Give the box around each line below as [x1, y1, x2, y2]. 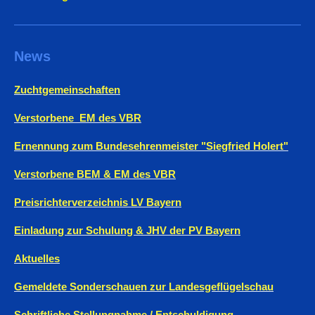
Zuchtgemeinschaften [14, 84, 120, 96]
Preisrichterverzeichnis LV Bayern [14, 196, 181, 209]
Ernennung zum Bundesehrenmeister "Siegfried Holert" [14, 140, 288, 153]
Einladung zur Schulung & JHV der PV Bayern [14, 224, 240, 237]
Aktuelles [14, 252, 60, 265]
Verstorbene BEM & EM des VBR [14, 168, 176, 181]
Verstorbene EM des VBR [14, 112, 141, 124]
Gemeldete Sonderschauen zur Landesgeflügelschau [14, 281, 274, 293]
